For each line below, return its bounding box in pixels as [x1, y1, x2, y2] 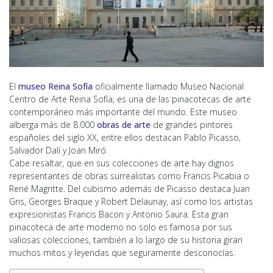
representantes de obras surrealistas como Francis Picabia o [9, 169, 249, 182]
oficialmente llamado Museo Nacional [93, 80, 244, 92]
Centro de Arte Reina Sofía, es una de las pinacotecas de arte [9, 93, 251, 105]
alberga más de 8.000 [9, 118, 97, 130]
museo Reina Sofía [18, 80, 93, 92]
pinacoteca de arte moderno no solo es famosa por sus [9, 221, 232, 233]
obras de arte [97, 118, 151, 130]
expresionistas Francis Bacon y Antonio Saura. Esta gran [9, 208, 229, 220]
